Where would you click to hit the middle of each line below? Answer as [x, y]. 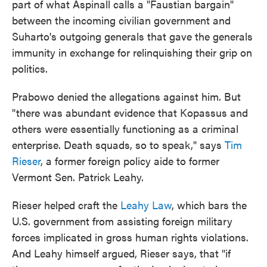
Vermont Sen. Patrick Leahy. [78, 177]
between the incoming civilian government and [121, 20]
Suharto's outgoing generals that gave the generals [132, 36]
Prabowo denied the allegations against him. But [126, 96]
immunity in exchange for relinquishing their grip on [132, 52]
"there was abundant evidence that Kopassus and [130, 112]
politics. [30, 68]
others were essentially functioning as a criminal [125, 128]
